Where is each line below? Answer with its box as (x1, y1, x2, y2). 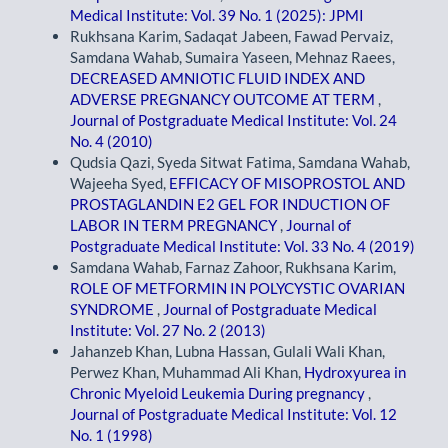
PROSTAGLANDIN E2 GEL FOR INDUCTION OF (70, 194, 390, 213)
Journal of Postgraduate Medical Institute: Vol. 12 (70, 404, 397, 423)
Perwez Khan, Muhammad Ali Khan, (70, 362, 304, 381)
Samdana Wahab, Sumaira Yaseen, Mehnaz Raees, (70, 47, 395, 66)
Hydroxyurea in (304, 362, 406, 381)
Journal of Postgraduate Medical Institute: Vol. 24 (70, 110, 397, 129)
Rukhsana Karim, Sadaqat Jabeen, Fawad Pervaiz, (70, 26, 393, 45)
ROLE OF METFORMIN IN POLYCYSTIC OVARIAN (70, 278, 405, 297)
